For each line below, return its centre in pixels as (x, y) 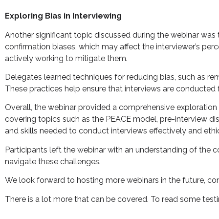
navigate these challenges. (53, 161)
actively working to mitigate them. (66, 58)
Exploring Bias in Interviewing (63, 16)
